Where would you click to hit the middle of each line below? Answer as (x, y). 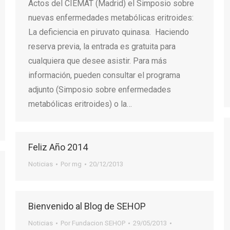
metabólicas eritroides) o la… (80, 104)
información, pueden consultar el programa (104, 75)
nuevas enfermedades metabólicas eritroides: (111, 18)
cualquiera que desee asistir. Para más (98, 61)
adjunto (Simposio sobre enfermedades (100, 90)
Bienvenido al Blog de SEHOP (87, 206)
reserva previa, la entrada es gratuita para (102, 46)
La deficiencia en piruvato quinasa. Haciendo (109, 32)
